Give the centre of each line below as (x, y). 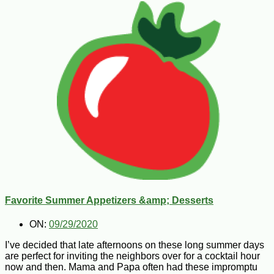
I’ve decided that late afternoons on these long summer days (135, 245)
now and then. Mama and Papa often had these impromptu (131, 267)
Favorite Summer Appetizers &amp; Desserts (109, 200)
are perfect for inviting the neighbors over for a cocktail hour (132, 256)
